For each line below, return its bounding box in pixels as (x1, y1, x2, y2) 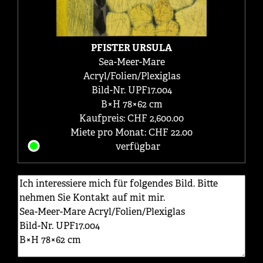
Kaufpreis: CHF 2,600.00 (79, 112, 184, 124)
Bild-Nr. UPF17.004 (91, 83, 172, 96)
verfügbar (115, 140, 160, 153)
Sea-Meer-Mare (98, 55, 165, 68)
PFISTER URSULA (91, 41, 172, 54)
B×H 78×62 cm (100, 97, 163, 110)
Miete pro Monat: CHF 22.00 (70, 126, 193, 139)
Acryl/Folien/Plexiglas (83, 69, 180, 82)
